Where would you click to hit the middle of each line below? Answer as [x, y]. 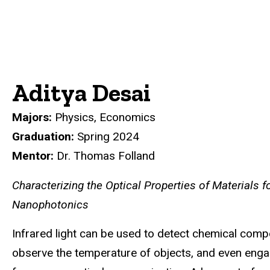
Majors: [33, 117]
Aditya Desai [81, 93]
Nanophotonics [50, 204]
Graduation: [45, 136]
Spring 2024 [108, 136]
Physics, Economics [105, 117]
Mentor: [33, 155]
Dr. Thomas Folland [106, 155]
